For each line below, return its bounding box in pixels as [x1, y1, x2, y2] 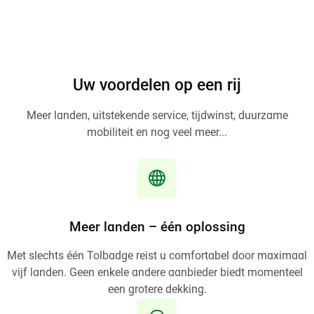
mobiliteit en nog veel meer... [87, 127, 227, 139]
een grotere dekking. [107, 285, 207, 296]
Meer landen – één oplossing [69, 221, 245, 235]
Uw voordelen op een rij [73, 78, 241, 95]
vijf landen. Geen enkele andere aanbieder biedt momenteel [11, 268, 303, 280]
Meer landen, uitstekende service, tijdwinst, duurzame [26, 110, 288, 122]
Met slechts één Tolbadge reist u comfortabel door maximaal [7, 251, 307, 263]
